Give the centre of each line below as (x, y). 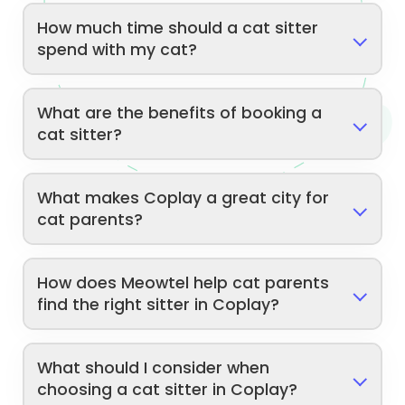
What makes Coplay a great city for (184, 198)
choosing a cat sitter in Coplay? (168, 390)
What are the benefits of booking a (180, 113)
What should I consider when (154, 368)
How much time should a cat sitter (178, 28)
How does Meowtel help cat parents (184, 283)
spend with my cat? (118, 50)
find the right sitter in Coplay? (159, 305)
